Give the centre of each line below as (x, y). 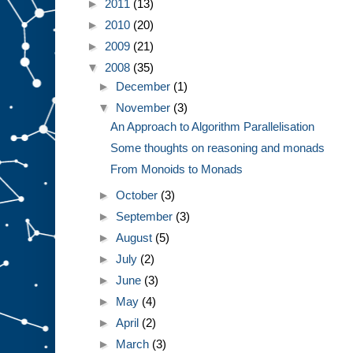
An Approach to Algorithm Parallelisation (212, 126)
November (145, 107)
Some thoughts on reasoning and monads (217, 147)
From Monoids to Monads (176, 169)
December (145, 86)
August (136, 237)
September (146, 216)
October (139, 195)
